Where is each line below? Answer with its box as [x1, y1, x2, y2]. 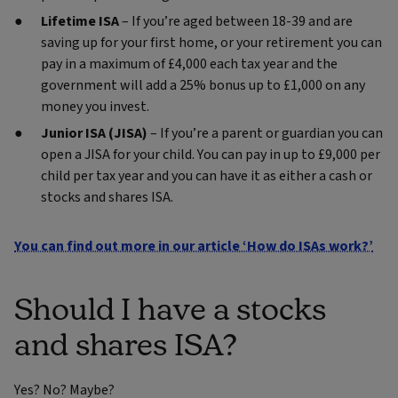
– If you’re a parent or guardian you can [147, 123, 383, 144]
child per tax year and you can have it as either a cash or [41, 166, 372, 187]
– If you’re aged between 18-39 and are [119, 12, 353, 32]
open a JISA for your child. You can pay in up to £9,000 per [41, 145, 380, 165]
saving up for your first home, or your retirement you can [41, 33, 382, 53]
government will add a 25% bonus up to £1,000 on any [41, 76, 365, 96]
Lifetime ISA [41, 12, 119, 32]
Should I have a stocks [14, 291, 326, 326]
